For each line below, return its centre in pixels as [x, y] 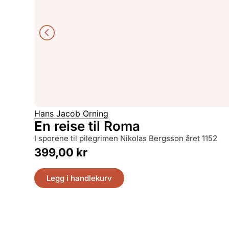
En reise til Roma [87, 126]
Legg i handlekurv [79, 178]
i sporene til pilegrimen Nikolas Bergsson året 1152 [127, 139]
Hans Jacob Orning [72, 114]
